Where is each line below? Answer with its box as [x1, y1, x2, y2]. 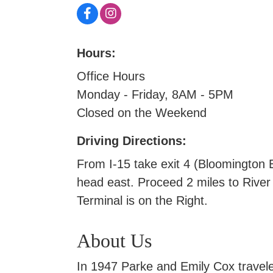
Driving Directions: [77, 133, 186, 147]
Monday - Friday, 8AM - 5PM [77, 87, 233, 101]
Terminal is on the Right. [77, 193, 208, 207]
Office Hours [77, 69, 145, 83]
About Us [77, 229, 152, 252]
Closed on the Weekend [77, 105, 207, 119]
